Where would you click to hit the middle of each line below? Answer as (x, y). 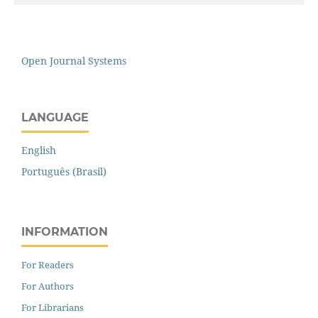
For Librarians (53, 308)
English (39, 150)
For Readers (48, 265)
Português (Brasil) (64, 172)
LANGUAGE (55, 118)
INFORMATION (65, 232)
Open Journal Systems (74, 61)
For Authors (48, 286)
